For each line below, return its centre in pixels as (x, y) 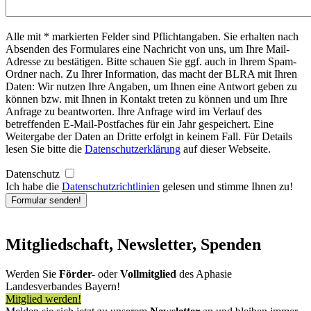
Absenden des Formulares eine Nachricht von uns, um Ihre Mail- (148, 49)
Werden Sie (32, 274)
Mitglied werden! (43, 299)
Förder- (77, 274)
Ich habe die (34, 186)
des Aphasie (204, 274)
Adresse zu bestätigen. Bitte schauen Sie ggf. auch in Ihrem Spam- (151, 61)
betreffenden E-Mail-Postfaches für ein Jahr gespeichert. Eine (140, 124)
